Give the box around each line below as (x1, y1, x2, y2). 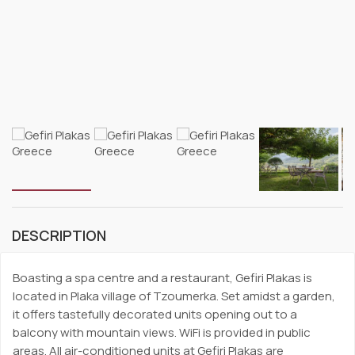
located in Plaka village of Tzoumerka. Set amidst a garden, (13, 287, 335, 304)
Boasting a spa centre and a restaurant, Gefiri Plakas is (13, 269, 312, 286)
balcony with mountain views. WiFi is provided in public (13, 323, 311, 341)
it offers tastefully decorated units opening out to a (13, 305, 297, 323)
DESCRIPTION (12, 225, 106, 245)
